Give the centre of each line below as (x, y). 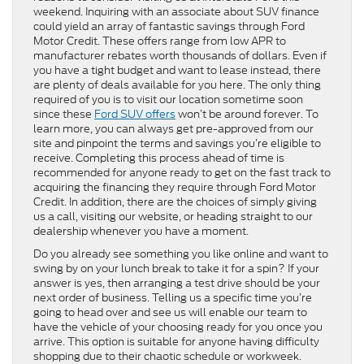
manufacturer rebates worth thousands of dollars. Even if (180, 56)
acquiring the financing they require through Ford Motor (175, 188)
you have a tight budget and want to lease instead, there (177, 71)
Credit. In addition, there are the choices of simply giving (175, 202)
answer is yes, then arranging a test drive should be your (177, 284)
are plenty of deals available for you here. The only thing (177, 85)
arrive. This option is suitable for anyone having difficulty (176, 342)
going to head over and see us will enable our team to (170, 313)
